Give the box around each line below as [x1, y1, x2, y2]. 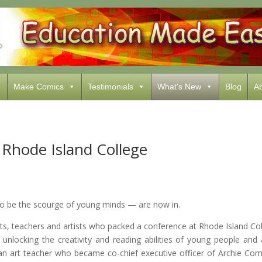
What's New [157, 82, 201, 91]
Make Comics [13, 82, 64, 91]
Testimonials [87, 82, 133, 91]
